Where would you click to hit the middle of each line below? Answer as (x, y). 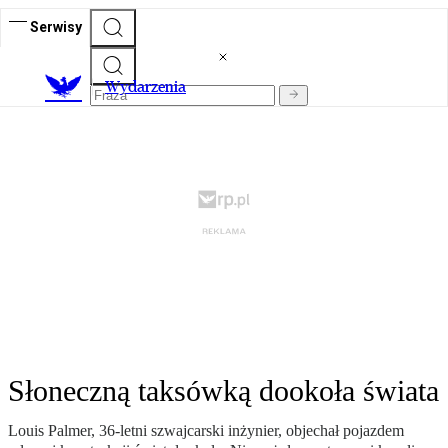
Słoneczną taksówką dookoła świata (223, 391)
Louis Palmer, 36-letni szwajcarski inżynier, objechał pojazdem (206, 431)
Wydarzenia (145, 87)
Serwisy (56, 26)
